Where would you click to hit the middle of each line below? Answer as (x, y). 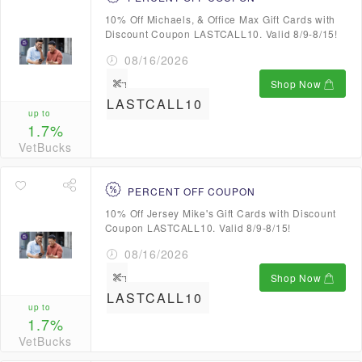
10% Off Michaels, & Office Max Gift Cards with (220, 19)
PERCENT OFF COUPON (191, 191)
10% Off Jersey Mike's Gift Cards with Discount (220, 213)
